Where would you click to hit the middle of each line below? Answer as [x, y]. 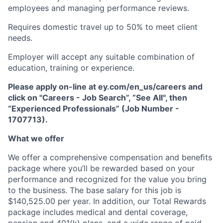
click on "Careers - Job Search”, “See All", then [98, 98]
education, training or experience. [71, 68]
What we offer [36, 138]
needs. [20, 38]
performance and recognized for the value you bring [107, 179]
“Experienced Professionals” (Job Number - [94, 109]
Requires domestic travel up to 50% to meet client [103, 27]
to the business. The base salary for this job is [95, 190]
